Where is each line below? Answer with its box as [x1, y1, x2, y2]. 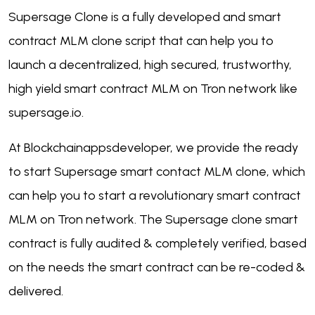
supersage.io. [8, 105, 84, 121]
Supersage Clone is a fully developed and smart [8, 9, 281, 25]
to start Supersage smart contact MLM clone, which [8, 164, 305, 180]
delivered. [8, 283, 69, 300]
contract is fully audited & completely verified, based [8, 236, 307, 252]
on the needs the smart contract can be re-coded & [8, 259, 305, 276]
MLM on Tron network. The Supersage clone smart [8, 212, 298, 228]
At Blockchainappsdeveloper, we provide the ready [8, 140, 298, 156]
